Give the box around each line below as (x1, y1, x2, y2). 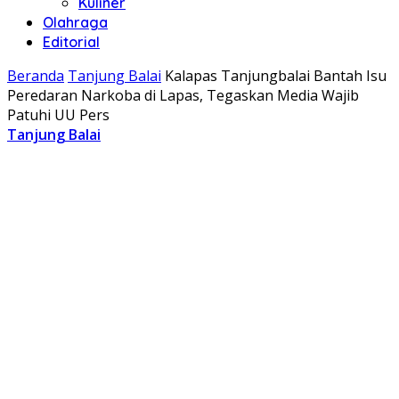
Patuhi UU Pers (7, 105, 110, 125)
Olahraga (43, 13, 108, 31)
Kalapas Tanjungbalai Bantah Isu (165, 66, 387, 85)
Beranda (7, 66, 64, 85)
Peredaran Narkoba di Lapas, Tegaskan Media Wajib (7, 85, 359, 105)
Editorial (43, 33, 100, 51)
